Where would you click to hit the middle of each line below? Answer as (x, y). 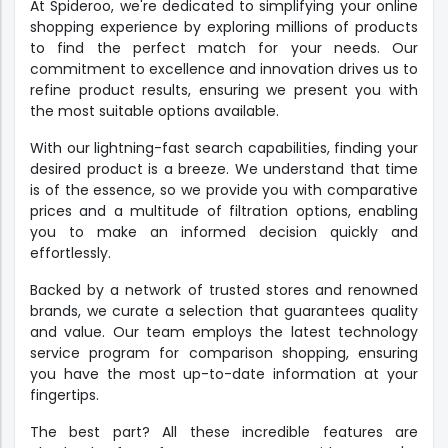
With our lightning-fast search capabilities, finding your (224, 148)
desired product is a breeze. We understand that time (224, 169)
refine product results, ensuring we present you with (224, 90)
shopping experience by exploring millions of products (224, 27)
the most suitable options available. (154, 111)
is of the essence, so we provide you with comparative (224, 190)
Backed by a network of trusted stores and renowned (224, 290)
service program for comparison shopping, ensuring (224, 353)
